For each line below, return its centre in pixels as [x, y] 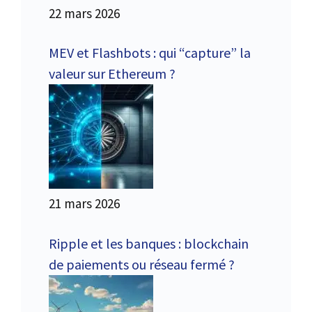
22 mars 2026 [84, 13]
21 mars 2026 [84, 204]
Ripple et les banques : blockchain [149, 243]
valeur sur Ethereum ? [112, 74]
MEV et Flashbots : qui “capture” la [150, 53]
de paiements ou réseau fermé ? [142, 264]
